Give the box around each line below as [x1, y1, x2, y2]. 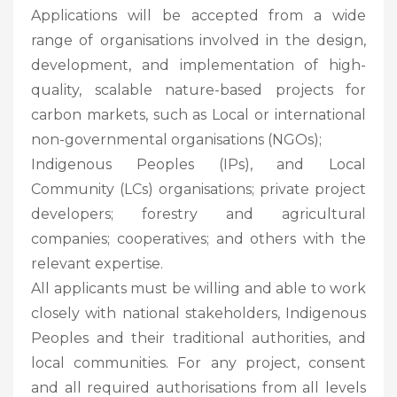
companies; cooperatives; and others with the [31, 230, 366, 247]
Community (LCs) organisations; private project [31, 180, 366, 198]
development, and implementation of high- [31, 56, 366, 74]
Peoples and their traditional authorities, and [31, 329, 366, 346]
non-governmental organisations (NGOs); [31, 130, 322, 148]
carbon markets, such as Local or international [31, 105, 366, 123]
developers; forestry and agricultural [31, 205, 366, 222]
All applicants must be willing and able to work [31, 279, 366, 297]
